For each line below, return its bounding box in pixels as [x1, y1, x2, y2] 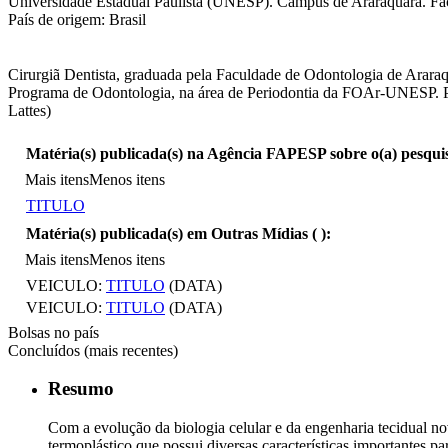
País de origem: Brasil [8, 10, 146, 28]
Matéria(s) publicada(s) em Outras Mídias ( [26, 224, 321, 242]
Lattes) [8, 101, 51, 119]
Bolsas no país [8, 323, 99, 341]
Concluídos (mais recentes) [8, 341, 178, 359]
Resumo [48, 378, 114, 400]
